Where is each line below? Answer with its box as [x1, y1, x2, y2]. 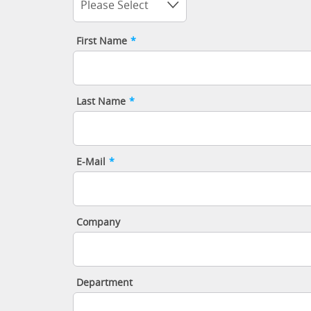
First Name [76, 35, 127, 47]
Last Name [76, 96, 126, 108]
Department [76, 277, 133, 289]
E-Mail [76, 156, 106, 168]
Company [76, 217, 120, 228]
